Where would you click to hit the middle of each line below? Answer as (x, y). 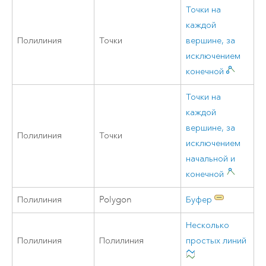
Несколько (208, 225)
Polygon (116, 199)
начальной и (211, 159)
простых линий (216, 240)
